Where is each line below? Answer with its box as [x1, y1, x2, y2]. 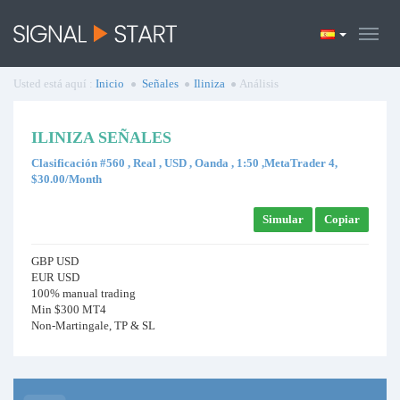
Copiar [324, 212, 360, 226]
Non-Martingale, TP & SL [31, 319, 155, 332]
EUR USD [31, 271, 79, 284]
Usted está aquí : [13, 77, 96, 90]
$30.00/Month [31, 172, 102, 186]
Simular [262, 212, 304, 226]
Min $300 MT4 [31, 303, 106, 316]
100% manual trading [31, 287, 136, 300]
